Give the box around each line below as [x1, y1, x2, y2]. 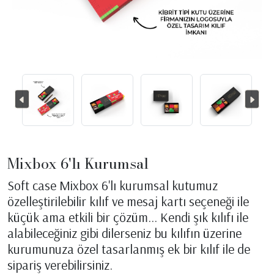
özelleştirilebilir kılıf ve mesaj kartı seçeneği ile [7, 192, 249, 210]
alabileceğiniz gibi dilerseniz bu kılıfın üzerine [7, 224, 242, 242]
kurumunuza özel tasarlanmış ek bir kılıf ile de [7, 240, 250, 257]
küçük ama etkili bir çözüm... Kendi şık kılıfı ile [7, 208, 248, 226]
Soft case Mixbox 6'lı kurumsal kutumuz [7, 176, 218, 194]
